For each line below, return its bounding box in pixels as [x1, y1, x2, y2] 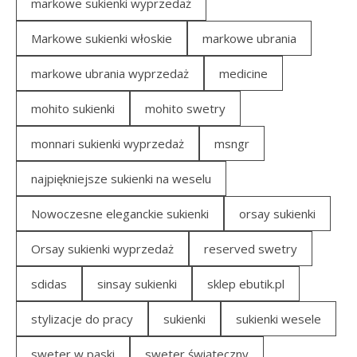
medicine [219, 65, 268, 82]
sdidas [31, 276, 67, 292]
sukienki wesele [236, 311, 321, 328]
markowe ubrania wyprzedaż [31, 65, 189, 82]
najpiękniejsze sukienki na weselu [31, 171, 211, 187]
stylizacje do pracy [31, 311, 133, 328]
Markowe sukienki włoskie [31, 30, 172, 47]
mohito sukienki [31, 100, 115, 117]
